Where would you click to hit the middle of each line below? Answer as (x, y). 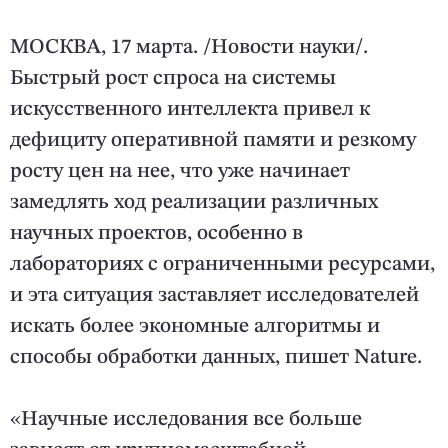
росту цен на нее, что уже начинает (180, 172)
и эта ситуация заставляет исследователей (214, 296)
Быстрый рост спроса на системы (173, 79)
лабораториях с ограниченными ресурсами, (222, 265)
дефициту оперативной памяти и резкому (213, 141)
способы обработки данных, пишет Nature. (216, 358)
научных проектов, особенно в (156, 234)
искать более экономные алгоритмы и (195, 327)
